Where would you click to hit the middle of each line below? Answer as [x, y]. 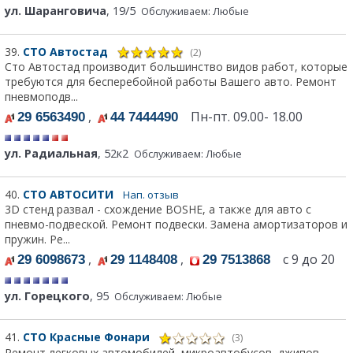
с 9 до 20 [304, 260]
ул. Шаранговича [56, 11]
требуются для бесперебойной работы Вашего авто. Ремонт [171, 82]
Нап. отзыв [151, 195]
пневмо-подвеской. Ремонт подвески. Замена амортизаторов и [176, 225]
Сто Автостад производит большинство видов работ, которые [176, 67]
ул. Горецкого [47, 296]
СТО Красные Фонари [88, 337]
